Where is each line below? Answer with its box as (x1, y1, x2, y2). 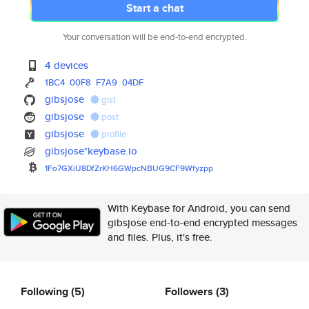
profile (99, 128, 127, 141)
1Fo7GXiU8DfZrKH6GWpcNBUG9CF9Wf (45, 162, 196, 174)
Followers (165, 283, 216, 299)
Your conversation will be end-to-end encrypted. (62, 30, 247, 43)
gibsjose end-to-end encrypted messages (108, 215, 297, 230)
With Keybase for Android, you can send (108, 201, 290, 215)
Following (21, 283, 71, 299)
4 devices (45, 58, 89, 72)
